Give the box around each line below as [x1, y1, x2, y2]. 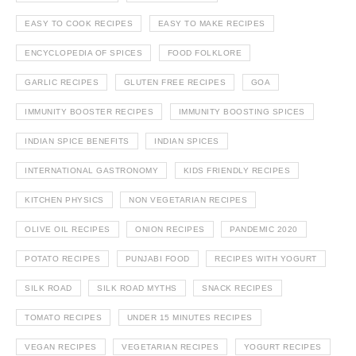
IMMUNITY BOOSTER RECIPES [25, 107, 153, 117]
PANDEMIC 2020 [230, 225, 298, 234]
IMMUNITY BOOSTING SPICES [178, 107, 305, 117]
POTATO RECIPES [25, 254, 100, 264]
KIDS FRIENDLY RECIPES [183, 166, 290, 176]
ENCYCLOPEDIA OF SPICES [25, 48, 142, 58]
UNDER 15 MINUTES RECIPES [126, 313, 253, 323]
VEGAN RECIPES [25, 342, 97, 352]
